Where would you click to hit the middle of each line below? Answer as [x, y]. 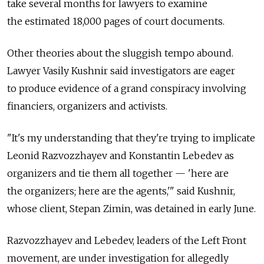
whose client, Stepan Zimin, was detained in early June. [131, 208]
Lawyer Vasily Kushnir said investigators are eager [121, 70]
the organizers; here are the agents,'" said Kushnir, [121, 191]
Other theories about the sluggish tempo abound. [120, 53]
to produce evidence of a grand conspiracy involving [127, 88]
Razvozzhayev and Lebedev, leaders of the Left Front [127, 240]
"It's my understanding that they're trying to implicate [131, 138]
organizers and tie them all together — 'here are [118, 173]
